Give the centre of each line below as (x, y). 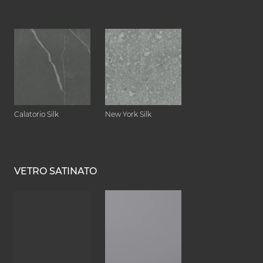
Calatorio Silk (36, 114)
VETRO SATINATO (55, 171)
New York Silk (128, 114)
